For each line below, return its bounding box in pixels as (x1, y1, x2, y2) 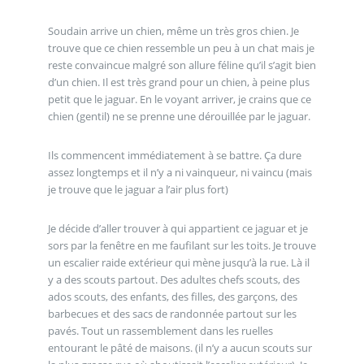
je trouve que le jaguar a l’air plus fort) (47, 181, 228, 197)
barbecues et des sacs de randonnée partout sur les (47, 305, 297, 321)
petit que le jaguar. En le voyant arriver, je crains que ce (47, 92, 311, 107)
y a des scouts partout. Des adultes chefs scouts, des (47, 271, 300, 287)
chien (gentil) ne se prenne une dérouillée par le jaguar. (47, 109, 310, 124)
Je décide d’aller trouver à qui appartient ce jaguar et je (47, 220, 308, 236)
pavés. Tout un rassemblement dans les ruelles (47, 323, 273, 338)
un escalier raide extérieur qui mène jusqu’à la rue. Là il (47, 254, 310, 270)
